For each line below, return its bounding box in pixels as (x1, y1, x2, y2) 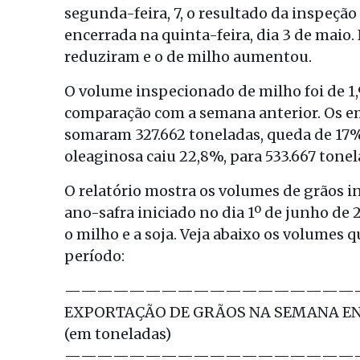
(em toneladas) (64, 325, 171, 343)
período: (64, 247, 125, 265)
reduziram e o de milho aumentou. (64, 47, 312, 66)
